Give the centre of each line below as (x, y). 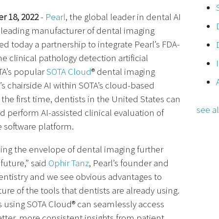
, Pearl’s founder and (129, 163)
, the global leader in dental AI (123, 16)
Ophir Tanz (69, 163)
